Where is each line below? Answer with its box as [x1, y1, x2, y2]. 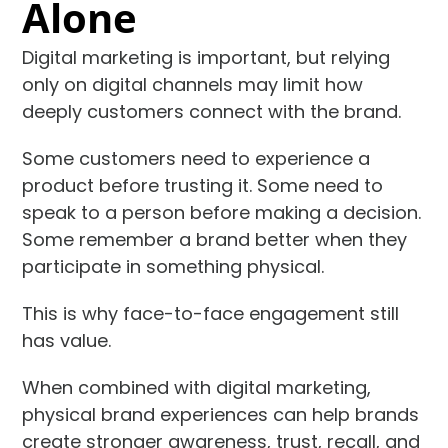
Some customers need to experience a [22, 145, 371, 171]
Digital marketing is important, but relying [22, 44, 391, 70]
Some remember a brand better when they [22, 226, 408, 252]
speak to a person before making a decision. [22, 199, 422, 225]
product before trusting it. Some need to [22, 172, 384, 198]
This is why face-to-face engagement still [22, 300, 400, 326]
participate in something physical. [22, 253, 325, 279]
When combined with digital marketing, [22, 374, 372, 400]
